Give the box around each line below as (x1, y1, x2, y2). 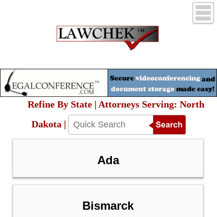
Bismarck (82, 199, 134, 213)
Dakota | (31, 118, 68, 129)
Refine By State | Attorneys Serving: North (27, 98, 204, 109)
